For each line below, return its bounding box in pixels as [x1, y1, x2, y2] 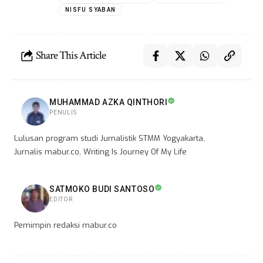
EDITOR [49, 195, 73, 203]
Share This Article [36, 48, 106, 63]
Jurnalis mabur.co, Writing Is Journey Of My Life [14, 146, 187, 157]
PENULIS [49, 109, 77, 116]
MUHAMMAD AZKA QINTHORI [49, 97, 168, 107]
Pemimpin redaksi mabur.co [14, 220, 117, 230]
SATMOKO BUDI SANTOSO [49, 184, 155, 194]
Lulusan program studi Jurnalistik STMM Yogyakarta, [14, 133, 205, 143]
